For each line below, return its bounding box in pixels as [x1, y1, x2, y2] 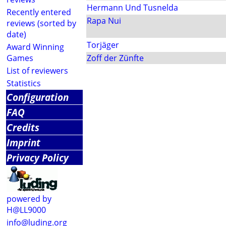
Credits [7, 121, 39, 134]
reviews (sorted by [7, 18, 76, 29]
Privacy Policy [7, 151, 69, 164]
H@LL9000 [7, 204, 46, 215]
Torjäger [87, 39, 119, 51]
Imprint [7, 136, 40, 149]
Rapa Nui [87, 15, 121, 27]
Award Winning [7, 41, 64, 52]
